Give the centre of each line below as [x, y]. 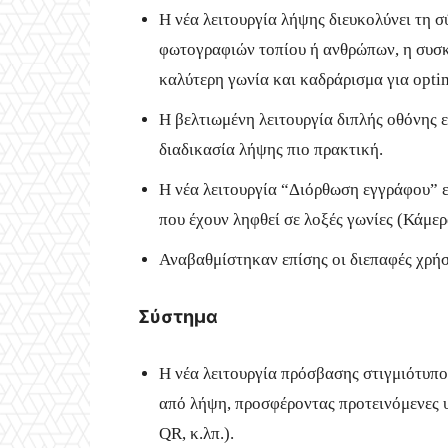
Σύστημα [178, 316]
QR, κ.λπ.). [196, 433]
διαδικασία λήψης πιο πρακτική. [271, 149]
